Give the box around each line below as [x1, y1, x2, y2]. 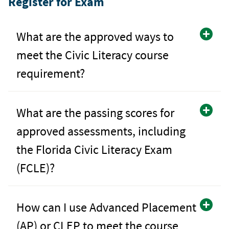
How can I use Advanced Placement [16, 199, 196, 215]
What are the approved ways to [16, 28, 174, 44]
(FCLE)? [16, 159, 55, 176]
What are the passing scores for [16, 104, 174, 121]
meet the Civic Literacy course [16, 47, 169, 63]
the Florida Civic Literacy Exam [16, 141, 172, 157]
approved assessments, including [16, 123, 186, 139]
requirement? [16, 65, 85, 81]
